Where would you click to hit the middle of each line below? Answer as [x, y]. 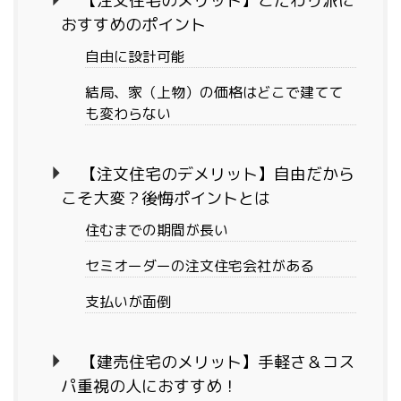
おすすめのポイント [133, 25]
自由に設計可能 [135, 57]
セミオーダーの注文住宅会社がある [200, 266]
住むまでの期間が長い [157, 230]
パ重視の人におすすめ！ [149, 387]
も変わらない [128, 114]
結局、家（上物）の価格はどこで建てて [214, 93]
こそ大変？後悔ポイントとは [166, 199]
